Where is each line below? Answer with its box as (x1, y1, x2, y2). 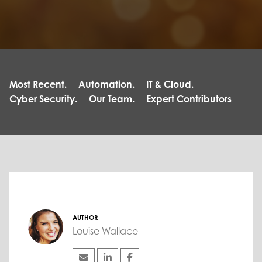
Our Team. (89, 93, 135, 105)
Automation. (78, 78, 135, 91)
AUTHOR (73, 213, 98, 222)
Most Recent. (9, 78, 67, 91)
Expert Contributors (146, 93, 232, 105)
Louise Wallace (73, 225, 138, 237)
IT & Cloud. (146, 78, 194, 91)
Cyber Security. (9, 93, 77, 105)
